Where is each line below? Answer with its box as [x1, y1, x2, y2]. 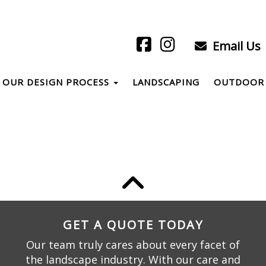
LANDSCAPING [132, 75, 200, 88]
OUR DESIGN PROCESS [2, 75, 113, 88]
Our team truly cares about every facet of [26, 237, 240, 252]
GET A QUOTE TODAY [63, 217, 203, 233]
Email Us [209, 37, 261, 54]
